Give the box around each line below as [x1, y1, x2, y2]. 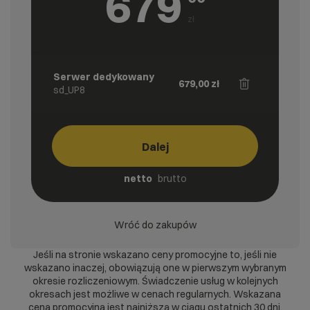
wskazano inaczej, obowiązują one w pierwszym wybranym [24, 262, 286, 274]
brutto [157, 172, 187, 185]
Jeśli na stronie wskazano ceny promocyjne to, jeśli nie [33, 248, 277, 261]
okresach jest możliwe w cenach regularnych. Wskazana [29, 288, 281, 300]
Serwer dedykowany [53, 71, 154, 83]
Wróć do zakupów [113, 219, 197, 231]
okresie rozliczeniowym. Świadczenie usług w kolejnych [32, 275, 278, 287]
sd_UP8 [53, 84, 85, 96]
